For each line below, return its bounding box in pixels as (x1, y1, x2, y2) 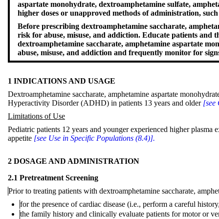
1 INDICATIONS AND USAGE (8, 77, 115, 86)
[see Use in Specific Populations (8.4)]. (34, 133, 155, 142)
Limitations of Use (8, 112, 65, 121)
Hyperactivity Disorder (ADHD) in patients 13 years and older (8, 99, 203, 108)
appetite (8, 133, 34, 142)
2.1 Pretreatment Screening (8, 174, 98, 182)
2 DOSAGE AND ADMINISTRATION (8, 157, 139, 166)
